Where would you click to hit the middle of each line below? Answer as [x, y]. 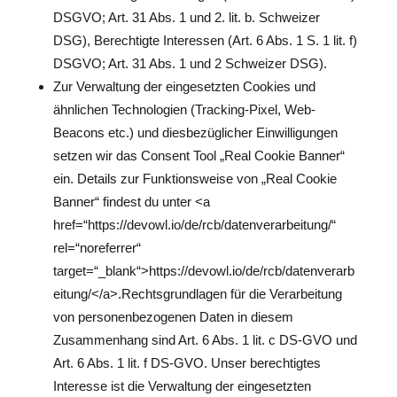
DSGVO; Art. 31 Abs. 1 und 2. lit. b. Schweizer [186, 17]
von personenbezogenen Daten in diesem [173, 317]
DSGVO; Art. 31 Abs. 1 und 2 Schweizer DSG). [190, 63]
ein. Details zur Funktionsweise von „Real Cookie [195, 179]
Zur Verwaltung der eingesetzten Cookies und [184, 86]
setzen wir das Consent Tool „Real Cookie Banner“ [198, 156]
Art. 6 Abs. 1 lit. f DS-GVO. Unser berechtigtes [187, 363]
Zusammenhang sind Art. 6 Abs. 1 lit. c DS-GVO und [205, 340]
